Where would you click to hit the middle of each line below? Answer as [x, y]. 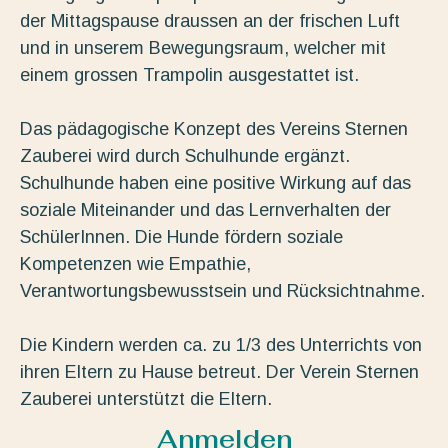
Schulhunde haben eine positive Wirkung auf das [215, 183]
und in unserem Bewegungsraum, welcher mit [203, 48]
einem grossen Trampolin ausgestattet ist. [189, 75]
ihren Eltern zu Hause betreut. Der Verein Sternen [219, 372]
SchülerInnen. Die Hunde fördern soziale [181, 237]
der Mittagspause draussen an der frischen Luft [210, 21]
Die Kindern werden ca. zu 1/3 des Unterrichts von [221, 345]
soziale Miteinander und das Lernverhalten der [205, 210]
